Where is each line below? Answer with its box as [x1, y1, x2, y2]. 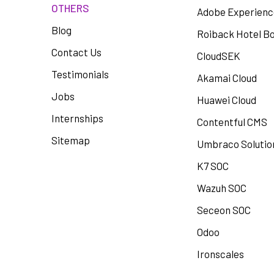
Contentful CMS [197, 116, 268, 128]
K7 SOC [197, 160, 229, 172]
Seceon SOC [197, 204, 251, 216]
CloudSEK [197, 50, 241, 62]
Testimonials [51, 68, 109, 80]
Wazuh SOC [197, 182, 247, 194]
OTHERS [51, 2, 89, 14]
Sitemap [51, 134, 90, 146]
